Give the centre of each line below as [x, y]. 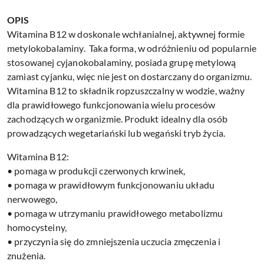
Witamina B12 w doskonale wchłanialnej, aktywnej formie [126, 34]
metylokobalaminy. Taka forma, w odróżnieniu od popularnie [132, 48]
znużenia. [27, 256]
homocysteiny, [37, 227]
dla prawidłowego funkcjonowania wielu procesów [111, 105]
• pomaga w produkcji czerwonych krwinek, [96, 171]
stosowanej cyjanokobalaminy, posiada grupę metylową [122, 62]
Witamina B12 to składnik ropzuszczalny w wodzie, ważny [126, 91]
